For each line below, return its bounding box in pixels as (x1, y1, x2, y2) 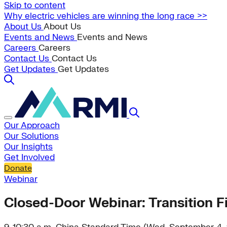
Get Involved (4, 152, 55, 163)
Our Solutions (4, 131, 59, 141)
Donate (4, 163, 32, 173)
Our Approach (4, 120, 60, 131)
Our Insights (4, 141, 53, 152)
